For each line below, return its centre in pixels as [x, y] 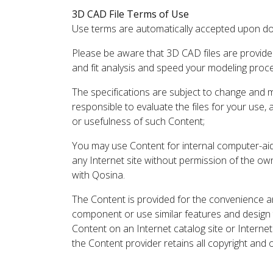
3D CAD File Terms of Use [130, 14]
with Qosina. [98, 175]
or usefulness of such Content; [138, 121]
